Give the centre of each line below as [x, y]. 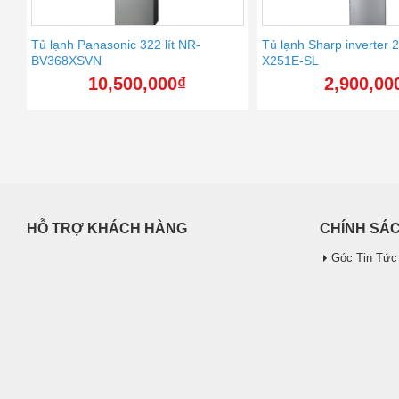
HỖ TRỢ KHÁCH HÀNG [107, 228]
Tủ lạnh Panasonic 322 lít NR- [116, 44]
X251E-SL [290, 60]
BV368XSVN [66, 60]
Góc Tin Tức [364, 258]
